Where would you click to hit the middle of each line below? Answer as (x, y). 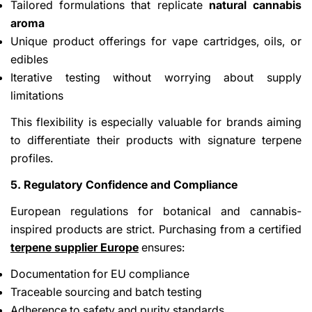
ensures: (162, 247)
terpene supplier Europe (75, 247)
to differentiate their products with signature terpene (156, 140)
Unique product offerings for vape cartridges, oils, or (156, 41)
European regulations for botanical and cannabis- (156, 211)
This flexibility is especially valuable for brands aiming (156, 122)
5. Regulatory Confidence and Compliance (124, 184)
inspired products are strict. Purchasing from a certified (156, 229)
